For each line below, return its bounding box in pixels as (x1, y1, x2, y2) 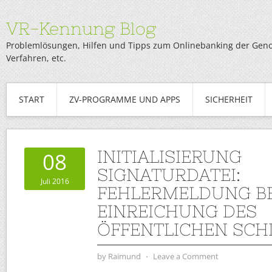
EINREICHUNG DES (97, 202, 257, 221)
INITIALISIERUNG (97, 147, 242, 166)
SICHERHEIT (205, 93, 253, 105)
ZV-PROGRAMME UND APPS (69, 93, 180, 105)
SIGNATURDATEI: (97, 165, 240, 185)
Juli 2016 (40, 176, 69, 186)
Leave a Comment (153, 251, 219, 262)
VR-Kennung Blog (6, 19, 156, 38)
